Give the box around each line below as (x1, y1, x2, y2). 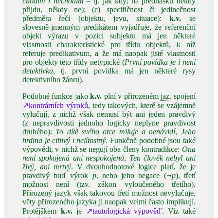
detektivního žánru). (22, 75, 84, 84)
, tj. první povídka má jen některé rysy (53, 67, 196, 75)
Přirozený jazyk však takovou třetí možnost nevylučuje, (22, 189, 196, 197)
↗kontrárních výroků (22, 101, 88, 109)
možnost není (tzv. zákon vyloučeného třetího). (22, 180, 196, 188)
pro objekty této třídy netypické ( (22, 58, 125, 66)
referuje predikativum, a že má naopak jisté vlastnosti (22, 49, 196, 57)
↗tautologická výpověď (86, 207, 162, 215)
